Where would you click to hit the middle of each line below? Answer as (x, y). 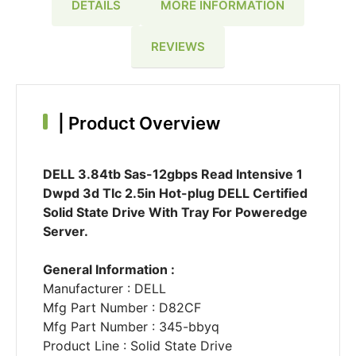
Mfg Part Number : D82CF (122, 308)
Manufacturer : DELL (104, 289)
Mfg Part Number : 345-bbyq (131, 327)
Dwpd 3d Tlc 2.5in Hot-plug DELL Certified (175, 193)
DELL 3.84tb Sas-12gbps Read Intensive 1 (172, 174)
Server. (65, 232)
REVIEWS (178, 46)
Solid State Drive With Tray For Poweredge (175, 213)
